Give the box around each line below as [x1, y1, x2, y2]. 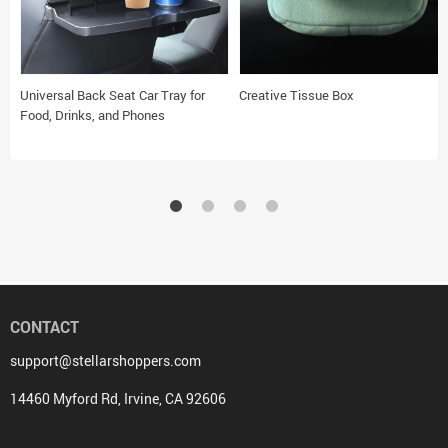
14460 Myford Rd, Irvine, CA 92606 [10, 389, 226, 409]
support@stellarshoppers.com [10, 351, 201, 371]
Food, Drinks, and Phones [20, 106, 165, 125]
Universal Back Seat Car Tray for [20, 86, 205, 105]
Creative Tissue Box [239, 86, 354, 105]
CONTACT [10, 316, 79, 339]
